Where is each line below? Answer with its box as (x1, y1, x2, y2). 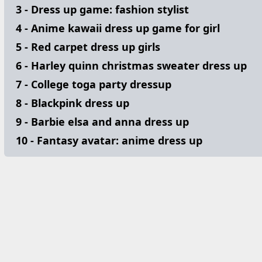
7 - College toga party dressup (16, 77, 171, 91)
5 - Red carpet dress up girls (16, 40, 160, 54)
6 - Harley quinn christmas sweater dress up (16, 58, 247, 73)
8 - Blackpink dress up (16, 96, 129, 110)
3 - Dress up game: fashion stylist (16, 2, 189, 16)
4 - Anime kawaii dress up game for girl (16, 21, 220, 35)
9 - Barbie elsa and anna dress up (16, 115, 189, 129)
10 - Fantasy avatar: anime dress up (16, 133, 202, 147)
